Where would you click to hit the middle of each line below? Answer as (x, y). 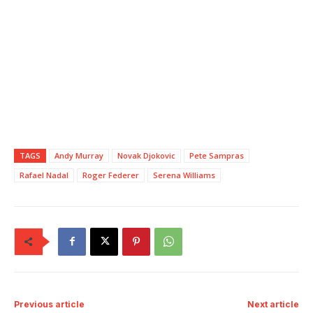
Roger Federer (111, 175)
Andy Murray (79, 155)
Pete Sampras (217, 155)
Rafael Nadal (44, 175)
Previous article (49, 304)
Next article (273, 304)
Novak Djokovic (146, 155)
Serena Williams (184, 175)
